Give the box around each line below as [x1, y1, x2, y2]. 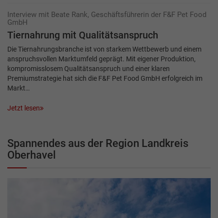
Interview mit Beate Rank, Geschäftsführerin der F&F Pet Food [7, 10, 206, 19]
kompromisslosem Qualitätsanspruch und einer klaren [7, 65, 170, 73]
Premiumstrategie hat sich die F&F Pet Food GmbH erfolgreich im [7, 74, 202, 83]
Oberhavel [7, 148, 56, 161]
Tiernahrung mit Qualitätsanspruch [7, 30, 158, 41]
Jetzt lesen [7, 104, 40, 112]
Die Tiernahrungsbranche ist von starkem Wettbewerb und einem [7, 45, 201, 54]
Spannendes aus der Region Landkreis [7, 137, 188, 149]
